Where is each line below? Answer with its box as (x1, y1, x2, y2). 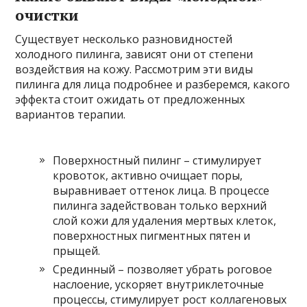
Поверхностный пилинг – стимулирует (53, 153, 262, 168)
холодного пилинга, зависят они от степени (15, 47, 254, 62)
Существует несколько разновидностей (15, 32, 233, 47)
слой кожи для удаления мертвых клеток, (53, 213, 277, 228)
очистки (15, 5, 79, 25)
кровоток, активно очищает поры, (53, 168, 243, 183)
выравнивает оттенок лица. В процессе (53, 183, 270, 198)
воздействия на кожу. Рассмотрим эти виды (15, 62, 254, 77)
